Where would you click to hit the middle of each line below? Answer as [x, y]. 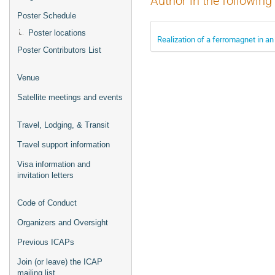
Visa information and [54, 164]
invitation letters [45, 175]
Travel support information [64, 145]
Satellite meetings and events [70, 97]
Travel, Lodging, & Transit [63, 125]
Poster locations [57, 33]
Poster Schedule [47, 16]
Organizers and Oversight [63, 223]
